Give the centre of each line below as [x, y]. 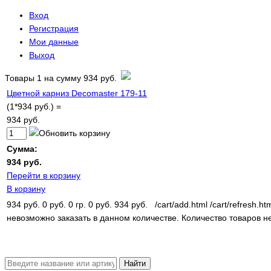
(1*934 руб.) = [35, 106]
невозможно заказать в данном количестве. [93, 218]
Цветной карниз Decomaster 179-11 [77, 93]
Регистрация [54, 28]
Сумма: [22, 149]
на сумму [64, 78]
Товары [21, 78]
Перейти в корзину [44, 175]
